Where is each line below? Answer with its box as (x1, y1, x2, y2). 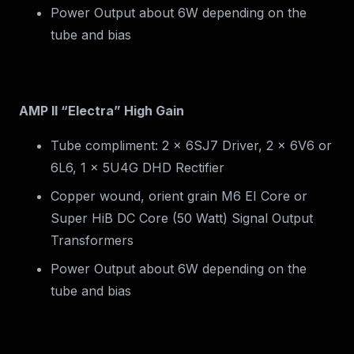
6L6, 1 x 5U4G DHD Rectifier (51, 160, 224, 176)
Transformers (51, 232, 134, 249)
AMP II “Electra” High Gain (19, 103, 184, 119)
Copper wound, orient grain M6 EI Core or (51, 188, 307, 205)
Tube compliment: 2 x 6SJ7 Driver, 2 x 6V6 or (51, 137, 332, 154)
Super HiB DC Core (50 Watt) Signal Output (51, 210, 313, 227)
